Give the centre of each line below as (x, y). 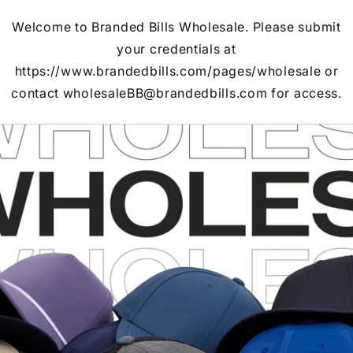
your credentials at (176, 49)
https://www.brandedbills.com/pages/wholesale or (176, 71)
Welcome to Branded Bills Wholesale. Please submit (176, 27)
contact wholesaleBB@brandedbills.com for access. (176, 93)
